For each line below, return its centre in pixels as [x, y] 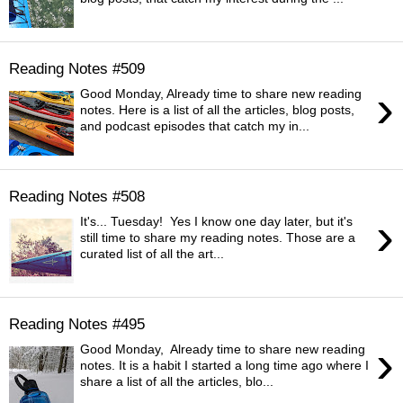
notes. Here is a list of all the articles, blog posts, [218, 110]
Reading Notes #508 [77, 196]
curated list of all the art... [152, 254]
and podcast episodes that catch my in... [195, 126]
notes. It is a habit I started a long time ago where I [225, 366]
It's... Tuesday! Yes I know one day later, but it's [217, 222]
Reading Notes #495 [77, 323]
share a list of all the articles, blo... [177, 382]
